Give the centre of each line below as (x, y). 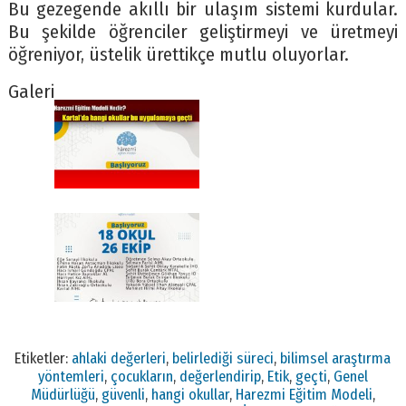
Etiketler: (43, 358)
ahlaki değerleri (119, 358)
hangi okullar (190, 394)
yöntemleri (71, 376)
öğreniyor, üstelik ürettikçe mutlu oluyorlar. (178, 55)
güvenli (123, 394)
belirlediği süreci (223, 358)
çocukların (141, 376)
